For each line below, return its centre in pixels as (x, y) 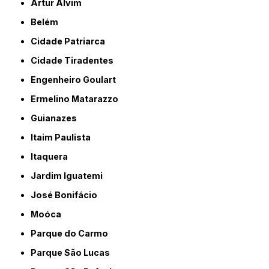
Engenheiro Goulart (76, 79)
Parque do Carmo (73, 233)
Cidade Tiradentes (76, 60)
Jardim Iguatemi (70, 175)
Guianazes (57, 118)
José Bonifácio (67, 195)
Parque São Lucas (74, 252)
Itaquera (51, 156)
